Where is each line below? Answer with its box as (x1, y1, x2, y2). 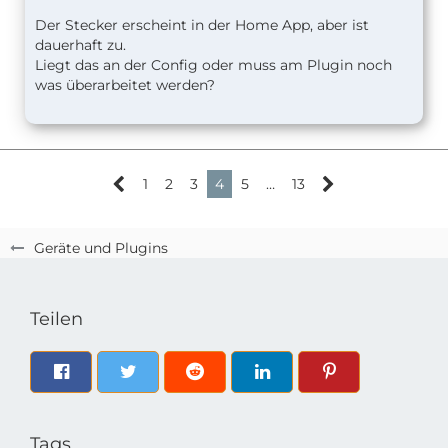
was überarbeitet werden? (35, 75, 215, 94)
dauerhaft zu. (35, 35, 126, 54)
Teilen (30, 308, 83, 330)
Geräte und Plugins (34, 239, 168, 257)
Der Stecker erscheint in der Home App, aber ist (35, 15, 369, 34)
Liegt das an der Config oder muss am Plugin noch (35, 55, 392, 74)
